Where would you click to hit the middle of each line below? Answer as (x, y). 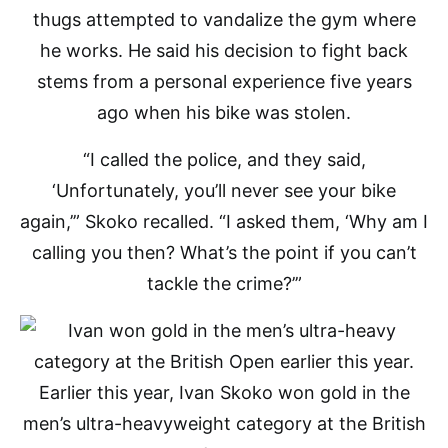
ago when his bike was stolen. (224, 112)
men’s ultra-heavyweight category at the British (224, 423)
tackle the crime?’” (224, 283)
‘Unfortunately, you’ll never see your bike (224, 190)
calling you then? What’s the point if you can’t (224, 252)
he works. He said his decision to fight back (224, 50)
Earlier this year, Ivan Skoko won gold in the (224, 392)
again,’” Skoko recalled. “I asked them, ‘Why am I (224, 221)
